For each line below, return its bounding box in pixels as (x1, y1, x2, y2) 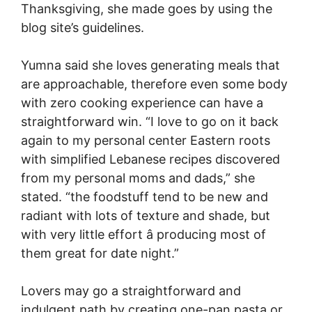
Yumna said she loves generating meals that (21, 58, 280, 72)
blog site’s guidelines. (21, 20, 144, 35)
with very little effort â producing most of (21, 227, 266, 242)
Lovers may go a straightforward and (21, 283, 241, 298)
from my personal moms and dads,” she (21, 171, 255, 185)
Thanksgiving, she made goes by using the (21, 1, 272, 16)
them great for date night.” (21, 246, 179, 260)
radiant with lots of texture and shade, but (21, 208, 270, 223)
